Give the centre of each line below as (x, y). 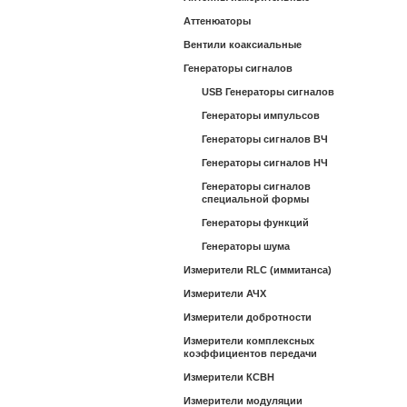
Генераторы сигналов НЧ (265, 163)
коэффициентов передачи (250, 353)
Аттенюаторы (217, 21)
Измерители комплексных (249, 341)
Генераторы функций (255, 223)
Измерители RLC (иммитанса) (258, 270)
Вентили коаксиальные (243, 45)
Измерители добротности (248, 317)
